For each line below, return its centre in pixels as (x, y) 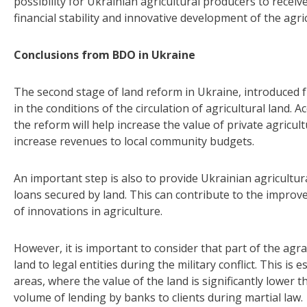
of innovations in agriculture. (88, 211)
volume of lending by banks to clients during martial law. (158, 298)
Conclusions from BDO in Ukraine (105, 55)
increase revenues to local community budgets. (134, 142)
